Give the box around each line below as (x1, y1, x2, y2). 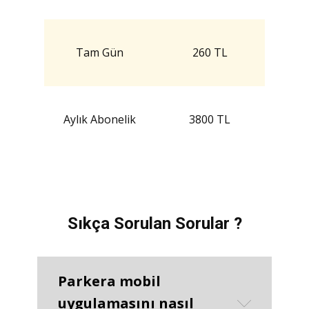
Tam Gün (75, 44, 123, 60)
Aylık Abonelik (63, 111, 136, 127)
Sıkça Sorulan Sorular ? (67, 213, 242, 233)
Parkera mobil (58, 271, 161, 290)
